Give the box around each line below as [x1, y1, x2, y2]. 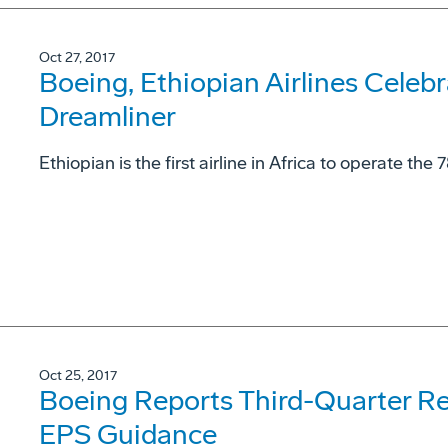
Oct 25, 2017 [39, 366, 117, 384]
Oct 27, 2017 [39, 49, 115, 66]
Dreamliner [39, 100, 176, 133]
